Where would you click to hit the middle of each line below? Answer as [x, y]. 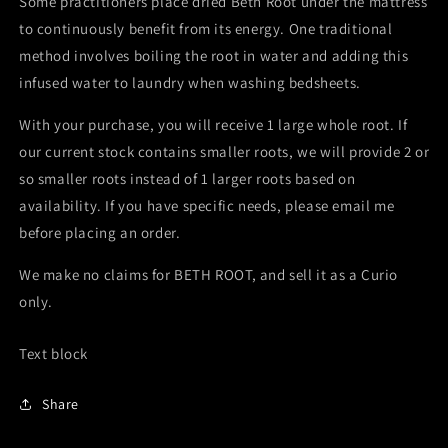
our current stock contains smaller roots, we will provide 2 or [224, 152]
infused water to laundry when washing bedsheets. [190, 83]
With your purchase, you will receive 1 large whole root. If [213, 125]
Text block [53, 354]
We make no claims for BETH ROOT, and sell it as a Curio [209, 275]
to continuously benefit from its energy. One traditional [206, 29]
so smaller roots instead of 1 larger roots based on [187, 179]
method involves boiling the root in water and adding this [214, 56]
